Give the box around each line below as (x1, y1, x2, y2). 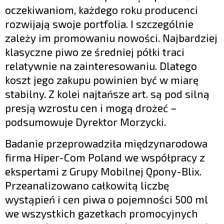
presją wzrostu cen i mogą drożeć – (5, 101, 177, 114)
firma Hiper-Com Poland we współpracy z (5, 150, 205, 163)
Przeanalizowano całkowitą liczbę (5, 178, 169, 191)
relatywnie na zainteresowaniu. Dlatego (5, 59, 197, 72)
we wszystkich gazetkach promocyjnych (5, 206, 198, 219)
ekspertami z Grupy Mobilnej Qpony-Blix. (5, 164, 201, 177)
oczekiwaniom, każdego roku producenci (5, 3, 198, 16)
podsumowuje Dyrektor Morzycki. (5, 115, 166, 128)
